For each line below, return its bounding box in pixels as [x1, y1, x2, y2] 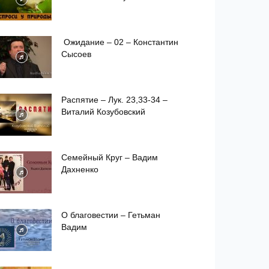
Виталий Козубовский [61, 107, 145, 116]
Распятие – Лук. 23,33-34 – [61, 95, 168, 104]
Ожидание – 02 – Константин [61, 37, 178, 47]
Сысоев [61, 49, 94, 59]
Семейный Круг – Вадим [61, 153, 158, 162]
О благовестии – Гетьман [61, 210, 160, 220]
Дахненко [61, 165, 98, 174]
